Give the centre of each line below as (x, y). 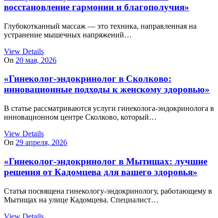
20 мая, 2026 (36, 60)
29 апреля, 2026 (41, 143)
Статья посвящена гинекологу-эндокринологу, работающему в (108, 191)
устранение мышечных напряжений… (68, 35)
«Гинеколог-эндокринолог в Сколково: (88, 79)
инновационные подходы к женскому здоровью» (107, 90)
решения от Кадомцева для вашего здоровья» (101, 172)
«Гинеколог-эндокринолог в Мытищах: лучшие (106, 161)
